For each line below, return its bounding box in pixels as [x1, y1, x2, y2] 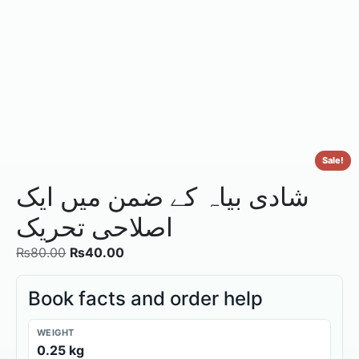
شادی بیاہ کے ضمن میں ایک [16, 180, 309, 212]
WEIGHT [37, 326, 75, 338]
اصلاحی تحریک [16, 211, 173, 243]
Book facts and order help [28, 286, 263, 310]
